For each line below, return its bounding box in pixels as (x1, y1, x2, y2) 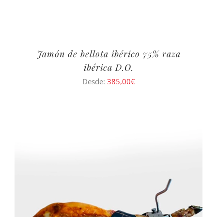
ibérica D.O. (83, 61, 134, 73)
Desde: (82, 76, 107, 86)
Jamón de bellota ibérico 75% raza (36, 47, 181, 60)
